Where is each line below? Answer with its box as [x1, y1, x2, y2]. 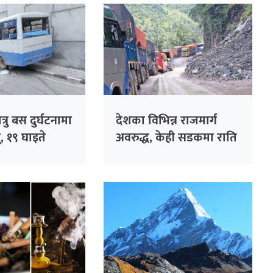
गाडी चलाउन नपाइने [116, 144, 207, 165]
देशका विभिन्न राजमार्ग [116, 110, 218, 131]
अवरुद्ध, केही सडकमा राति [116, 127, 238, 148]
